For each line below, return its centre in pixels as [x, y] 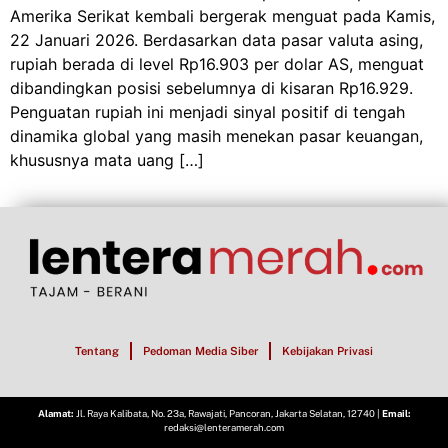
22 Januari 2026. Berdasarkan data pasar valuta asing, [216, 40]
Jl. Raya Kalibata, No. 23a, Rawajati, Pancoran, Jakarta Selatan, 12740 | [227, 414]
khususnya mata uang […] [107, 160]
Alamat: [55, 414]
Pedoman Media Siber [200, 351]
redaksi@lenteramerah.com [224, 428]
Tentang [97, 351]
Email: [396, 414]
